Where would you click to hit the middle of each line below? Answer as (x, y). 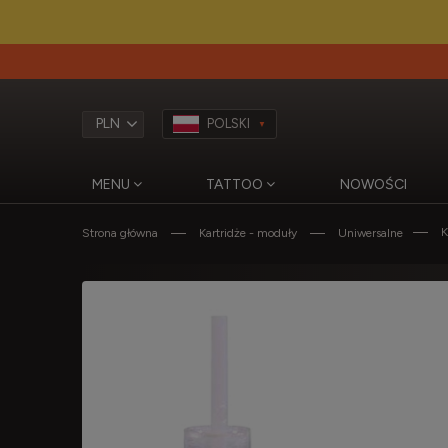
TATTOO (235, 184)
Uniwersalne (370, 232)
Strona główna (120, 232)
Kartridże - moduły (248, 232)
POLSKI (228, 123)
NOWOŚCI (373, 184)
